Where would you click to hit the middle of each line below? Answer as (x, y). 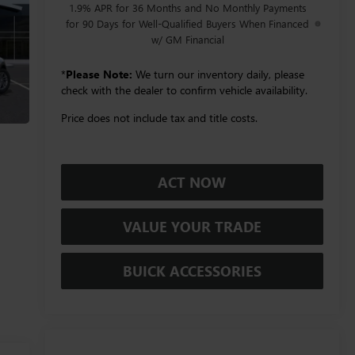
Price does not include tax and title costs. (159, 117)
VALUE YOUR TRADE (192, 226)
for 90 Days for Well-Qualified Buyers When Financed (188, 23)
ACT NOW (192, 182)
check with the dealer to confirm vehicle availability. (184, 90)
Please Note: (99, 74)
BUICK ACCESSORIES (192, 271)
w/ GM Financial (187, 39)
